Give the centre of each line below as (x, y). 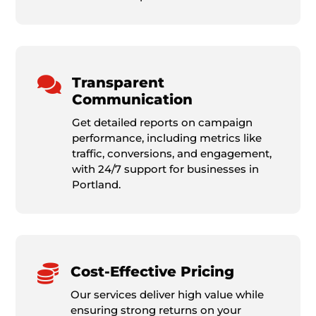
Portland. (96, 184)
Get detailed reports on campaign (162, 122)
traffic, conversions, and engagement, (171, 153)
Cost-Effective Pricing (152, 271)
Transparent (118, 82)
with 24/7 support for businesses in (165, 169)
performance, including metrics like (166, 138)
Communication (132, 99)
